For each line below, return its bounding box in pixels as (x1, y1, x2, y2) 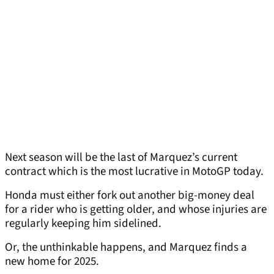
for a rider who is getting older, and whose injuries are (5, 201, 267, 218)
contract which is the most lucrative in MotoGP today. (5, 163, 264, 180)
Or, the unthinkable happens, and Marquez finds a (5, 239, 247, 256)
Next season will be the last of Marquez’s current (5, 149, 237, 166)
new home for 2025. (5, 253, 99, 270)
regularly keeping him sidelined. (5, 215, 161, 232)
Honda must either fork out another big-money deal (5, 187, 254, 204)
